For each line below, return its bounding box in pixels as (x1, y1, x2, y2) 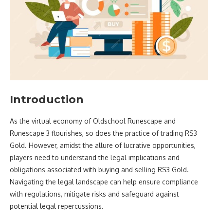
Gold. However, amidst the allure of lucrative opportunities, (10, 141, 196, 149)
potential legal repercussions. (10, 201, 104, 210)
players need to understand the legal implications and (10, 153, 180, 162)
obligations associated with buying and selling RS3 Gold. (10, 165, 189, 174)
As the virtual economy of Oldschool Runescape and (10, 116, 176, 125)
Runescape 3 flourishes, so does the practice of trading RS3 (10, 128, 197, 137)
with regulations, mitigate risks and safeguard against (10, 189, 179, 198)
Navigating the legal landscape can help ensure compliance (10, 177, 198, 186)
